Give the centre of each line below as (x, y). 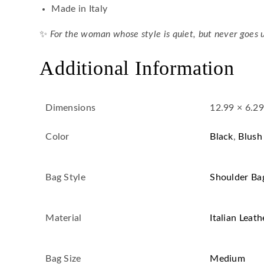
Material (64, 218)
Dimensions (71, 108)
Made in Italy (80, 9)
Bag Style (65, 178)
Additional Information (137, 68)
